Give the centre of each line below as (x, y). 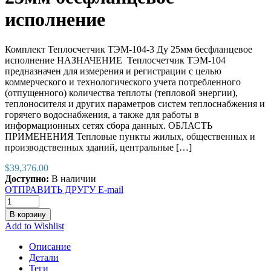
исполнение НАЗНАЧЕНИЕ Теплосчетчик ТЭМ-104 (115, 60)
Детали (44, 257)
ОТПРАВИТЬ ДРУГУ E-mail (64, 189)
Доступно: (28, 178)
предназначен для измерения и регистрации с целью (113, 71)
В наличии (74, 178)
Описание (50, 246)
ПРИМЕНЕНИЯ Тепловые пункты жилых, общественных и (130, 136)
